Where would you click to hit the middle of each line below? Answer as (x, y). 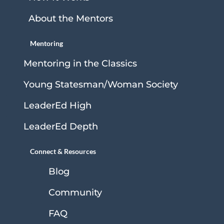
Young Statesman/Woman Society (101, 85)
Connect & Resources (63, 151)
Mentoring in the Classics (80, 64)
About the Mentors (71, 19)
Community (75, 193)
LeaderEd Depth (61, 127)
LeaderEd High (57, 106)
